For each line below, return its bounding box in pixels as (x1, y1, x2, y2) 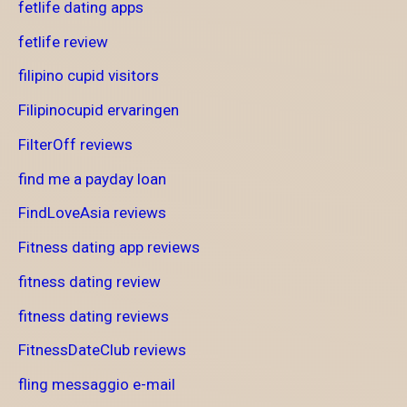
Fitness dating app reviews (18, 238, 200, 257)
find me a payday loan (18, 169, 166, 188)
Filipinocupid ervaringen (18, 101, 179, 120)
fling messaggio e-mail (18, 375, 175, 394)
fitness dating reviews (18, 306, 169, 325)
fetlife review (18, 32, 108, 51)
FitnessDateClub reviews (18, 341, 186, 360)
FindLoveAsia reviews (18, 203, 166, 223)
